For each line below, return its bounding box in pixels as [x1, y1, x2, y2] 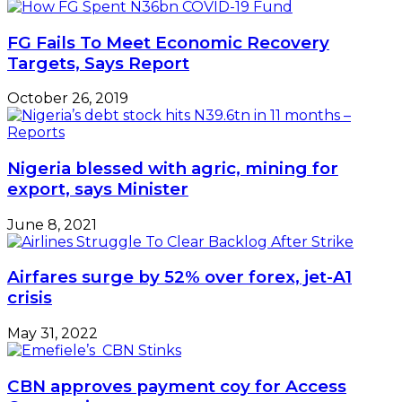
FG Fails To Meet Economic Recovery [7, 31, 329, 53]
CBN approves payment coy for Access [7, 375, 346, 397]
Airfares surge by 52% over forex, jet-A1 [7, 267, 352, 288]
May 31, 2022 [7, 325, 98, 343]
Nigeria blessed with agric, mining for [7, 158, 338, 179]
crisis [7, 287, 52, 309]
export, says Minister [7, 179, 188, 199]
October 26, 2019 [7, 90, 128, 108]
